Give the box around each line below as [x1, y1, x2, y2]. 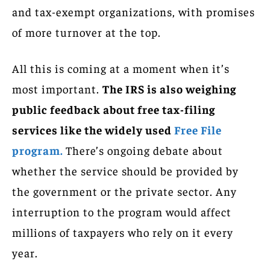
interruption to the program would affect [12, 204, 231, 219]
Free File [174, 122, 222, 137]
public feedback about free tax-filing [12, 101, 215, 116]
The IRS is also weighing [102, 81, 236, 96]
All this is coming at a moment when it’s [12, 60, 230, 75]
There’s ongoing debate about [66, 142, 223, 157]
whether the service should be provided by [12, 163, 239, 178]
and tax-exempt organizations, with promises [12, 4, 255, 19]
